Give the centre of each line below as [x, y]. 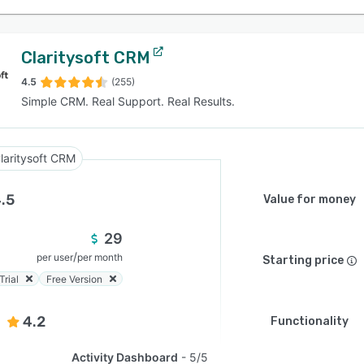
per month [100, 257]
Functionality [310, 321]
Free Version [74, 279]
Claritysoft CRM [86, 58]
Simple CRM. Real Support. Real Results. [128, 101]
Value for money [310, 199]
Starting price [303, 260]
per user [55, 257]
